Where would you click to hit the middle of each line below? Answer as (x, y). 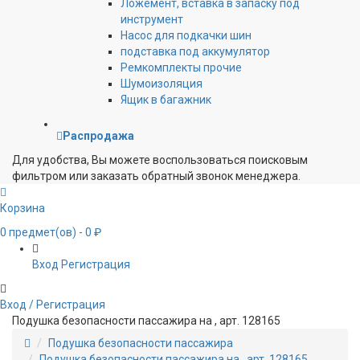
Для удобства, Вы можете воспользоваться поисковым (160, 160)
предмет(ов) (41, 233)
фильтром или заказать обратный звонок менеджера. (156, 176)
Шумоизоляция (162, 84)
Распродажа (98, 136)
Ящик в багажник (166, 100)
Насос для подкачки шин (186, 36)
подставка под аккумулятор (195, 52)
